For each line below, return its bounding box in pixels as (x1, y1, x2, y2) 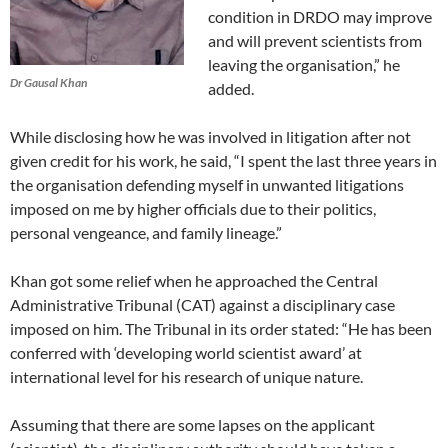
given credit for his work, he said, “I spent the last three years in (10, 150, 437, 170)
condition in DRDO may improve (208, 6, 432, 26)
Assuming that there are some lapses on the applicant (10, 414, 375, 434)
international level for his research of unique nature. (10, 366, 363, 386)
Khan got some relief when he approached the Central (10, 270, 378, 290)
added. (208, 78, 254, 98)
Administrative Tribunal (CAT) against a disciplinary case (10, 294, 395, 314)
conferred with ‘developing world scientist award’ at (10, 342, 362, 362)
